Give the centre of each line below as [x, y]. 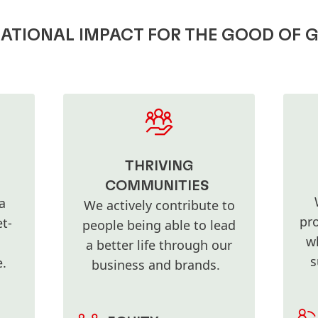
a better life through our [159, 245]
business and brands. [159, 265]
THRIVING [159, 166]
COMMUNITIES [157, 186]
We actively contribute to [159, 205]
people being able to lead [159, 225]
